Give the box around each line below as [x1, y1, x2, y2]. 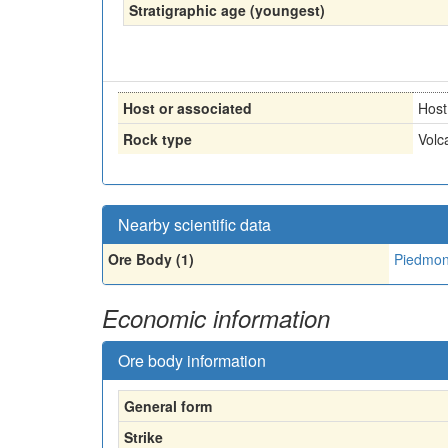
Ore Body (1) [108, 248, 194, 269]
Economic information [102, 300, 330, 335]
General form [124, 395, 212, 416]
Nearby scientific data [118, 212, 271, 236]
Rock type [123, 128, 192, 149]
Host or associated [123, 97, 252, 118]
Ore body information [118, 348, 266, 372]
